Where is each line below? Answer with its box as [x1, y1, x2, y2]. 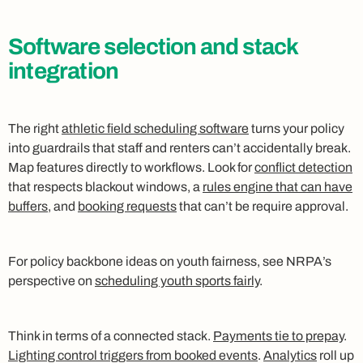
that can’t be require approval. [177, 199, 348, 213]
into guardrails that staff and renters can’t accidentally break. [8, 140, 351, 155]
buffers [8, 199, 48, 213]
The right [8, 121, 62, 135]
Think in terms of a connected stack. [8, 328, 213, 343]
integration [8, 58, 119, 83]
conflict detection [254, 160, 352, 174]
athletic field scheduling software [62, 121, 249, 135]
